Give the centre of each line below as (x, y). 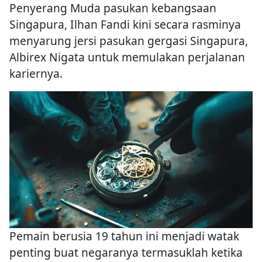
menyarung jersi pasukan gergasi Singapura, (129, 41)
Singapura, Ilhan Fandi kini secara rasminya (125, 25)
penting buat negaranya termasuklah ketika (126, 253)
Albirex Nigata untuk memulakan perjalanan (127, 57)
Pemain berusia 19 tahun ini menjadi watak (124, 236)
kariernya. (36, 74)
